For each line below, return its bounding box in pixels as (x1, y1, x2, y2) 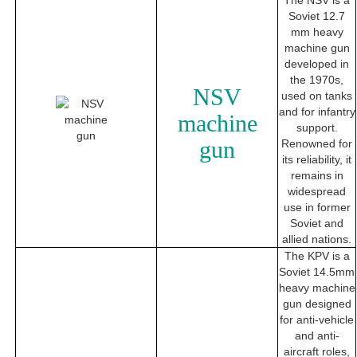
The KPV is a (284, 249, 350, 263)
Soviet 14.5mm (279, 265, 355, 279)
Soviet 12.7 (288, 10, 345, 23)
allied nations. (282, 233, 351, 246)
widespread (288, 185, 346, 198)
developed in (284, 57, 349, 71)
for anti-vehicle (280, 313, 354, 327)
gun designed (282, 297, 351, 311)
